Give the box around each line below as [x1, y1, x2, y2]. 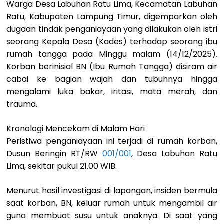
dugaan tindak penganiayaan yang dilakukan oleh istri [6, 23, 217, 35]
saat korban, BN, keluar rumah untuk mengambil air [6, 197, 217, 209]
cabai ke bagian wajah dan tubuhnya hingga [6, 73, 217, 85]
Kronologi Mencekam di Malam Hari [6, 123, 145, 135]
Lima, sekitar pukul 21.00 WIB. [6, 160, 117, 172]
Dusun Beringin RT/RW [6, 148, 102, 160]
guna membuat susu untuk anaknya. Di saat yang [6, 210, 217, 222]
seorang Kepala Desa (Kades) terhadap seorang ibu [6, 36, 217, 48]
